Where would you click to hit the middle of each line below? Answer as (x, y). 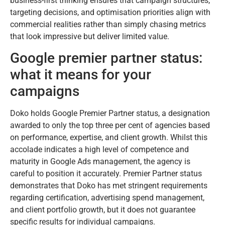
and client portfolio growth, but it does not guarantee (103, 210)
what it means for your (81, 75)
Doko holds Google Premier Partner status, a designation (110, 114)
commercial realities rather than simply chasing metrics (108, 24)
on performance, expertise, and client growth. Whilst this (109, 138)
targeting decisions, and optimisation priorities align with (110, 12)
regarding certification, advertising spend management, (107, 198)
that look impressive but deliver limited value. (90, 36)
